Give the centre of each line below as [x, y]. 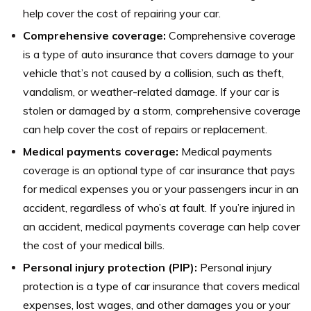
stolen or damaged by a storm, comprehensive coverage [162, 111]
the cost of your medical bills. [94, 245]
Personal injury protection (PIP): [110, 268]
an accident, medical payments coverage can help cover [161, 227]
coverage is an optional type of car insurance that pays [159, 170]
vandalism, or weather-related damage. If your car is [151, 92]
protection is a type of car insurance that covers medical [161, 286]
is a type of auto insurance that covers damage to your [158, 54]
